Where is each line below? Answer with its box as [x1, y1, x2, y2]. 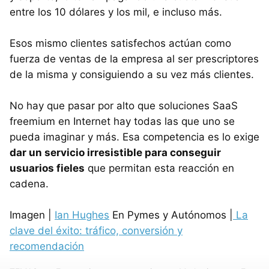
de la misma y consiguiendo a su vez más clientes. [10, 68, 254, 80]
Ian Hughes [55, 208, 109, 221]
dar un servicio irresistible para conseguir [10, 146, 221, 159]
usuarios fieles [10, 162, 85, 174]
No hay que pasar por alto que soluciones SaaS [10, 99, 238, 112]
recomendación [10, 240, 84, 252]
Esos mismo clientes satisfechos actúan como [10, 37, 231, 49]
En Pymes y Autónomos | [109, 208, 233, 221]
